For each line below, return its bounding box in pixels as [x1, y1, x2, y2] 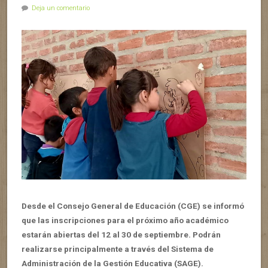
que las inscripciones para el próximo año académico [22, 215, 229, 226]
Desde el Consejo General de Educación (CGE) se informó [22, 201, 244, 211]
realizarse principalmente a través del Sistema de [22, 244, 214, 254]
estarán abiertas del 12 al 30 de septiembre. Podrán [22, 230, 221, 240]
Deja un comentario [32, 4, 90, 12]
